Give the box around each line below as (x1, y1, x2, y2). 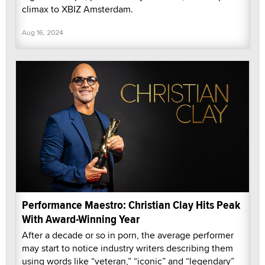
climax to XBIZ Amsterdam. (22, 2, 133, 17)
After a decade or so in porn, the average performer (22, 228, 234, 242)
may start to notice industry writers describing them (22, 241, 233, 255)
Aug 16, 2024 (22, 27, 63, 38)
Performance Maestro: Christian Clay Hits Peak (22, 196, 240, 214)
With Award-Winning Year (22, 210, 140, 228)
